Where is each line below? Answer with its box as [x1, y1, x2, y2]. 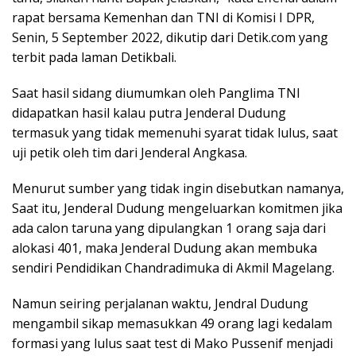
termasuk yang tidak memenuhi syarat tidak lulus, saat [12, 124, 338, 142]
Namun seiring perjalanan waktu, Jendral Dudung [12, 295, 308, 313]
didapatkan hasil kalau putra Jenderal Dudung [12, 104, 286, 122]
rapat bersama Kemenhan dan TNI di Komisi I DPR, [12, 9, 315, 27]
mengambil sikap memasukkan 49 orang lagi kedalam [12, 315, 332, 333]
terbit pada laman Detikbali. [12, 48, 176, 67]
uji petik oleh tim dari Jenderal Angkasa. [12, 144, 247, 162]
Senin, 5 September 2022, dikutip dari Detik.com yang [12, 29, 328, 47]
